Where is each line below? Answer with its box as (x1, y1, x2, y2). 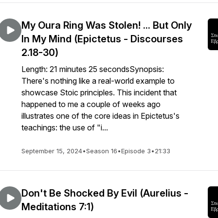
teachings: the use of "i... (21, 123, 108, 132)
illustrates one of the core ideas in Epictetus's (21, 111, 180, 121)
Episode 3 (121, 147, 151, 155)
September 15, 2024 (21, 147, 82, 155)
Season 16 (86, 147, 117, 155)
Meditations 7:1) (21, 201, 94, 213)
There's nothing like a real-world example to (21, 76, 175, 86)
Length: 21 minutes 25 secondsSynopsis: (21, 64, 164, 74)
